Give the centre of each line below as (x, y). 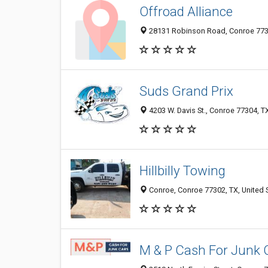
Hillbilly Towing (182, 171)
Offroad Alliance (186, 12)
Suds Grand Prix (186, 91)
